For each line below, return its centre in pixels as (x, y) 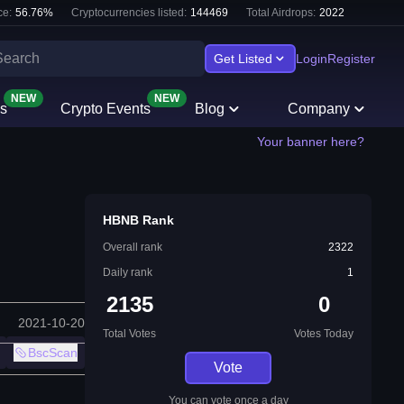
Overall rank (133, 247)
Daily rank (128, 272)
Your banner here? (311, 142)
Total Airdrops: (281, 13)
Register (351, 59)
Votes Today (324, 334)
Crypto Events (105, 109)
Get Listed (243, 59)
